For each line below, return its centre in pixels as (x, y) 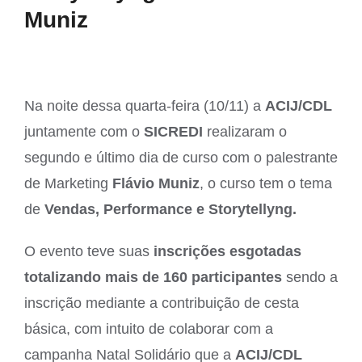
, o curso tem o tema (266, 183)
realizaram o (245, 131)
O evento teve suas (89, 251)
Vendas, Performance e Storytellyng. (168, 209)
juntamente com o (82, 131)
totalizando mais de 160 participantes (153, 277)
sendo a (310, 277)
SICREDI (171, 131)
